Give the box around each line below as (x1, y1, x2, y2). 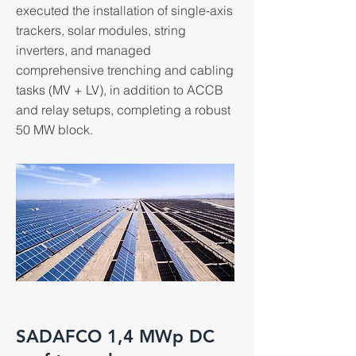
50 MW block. (16, 122, 93, 137)
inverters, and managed (16, 42, 151, 58)
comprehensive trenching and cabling (16, 62, 234, 78)
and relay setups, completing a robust (16, 102, 230, 118)
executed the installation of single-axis (16, 2, 233, 18)
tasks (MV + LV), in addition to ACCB (16, 82, 223, 98)
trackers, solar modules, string (16, 22, 186, 38)
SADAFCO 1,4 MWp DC (16, 326, 215, 347)
